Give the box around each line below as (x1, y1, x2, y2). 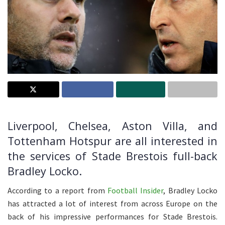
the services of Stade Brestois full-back (8, 148, 217, 163)
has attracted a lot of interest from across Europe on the (8, 198, 217, 209)
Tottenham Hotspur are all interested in (8, 133, 217, 148)
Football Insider (107, 185, 164, 196)
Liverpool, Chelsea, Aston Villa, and (8, 118, 217, 133)
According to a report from (8, 185, 107, 196)
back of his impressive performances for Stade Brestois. (8, 211, 217, 222)
